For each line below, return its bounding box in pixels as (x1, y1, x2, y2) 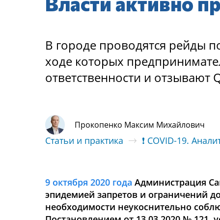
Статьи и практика (45, 135, 123, 146)
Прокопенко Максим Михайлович (75, 119, 205, 130)
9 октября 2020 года (45, 176, 132, 188)
